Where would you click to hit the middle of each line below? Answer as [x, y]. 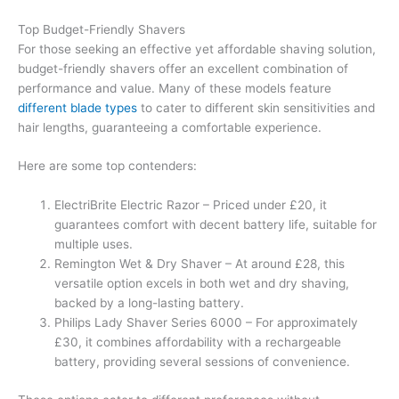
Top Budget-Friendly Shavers [102, 29]
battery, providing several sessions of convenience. [203, 362]
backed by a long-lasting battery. [150, 303]
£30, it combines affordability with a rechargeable [198, 342]
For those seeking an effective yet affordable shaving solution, [197, 49]
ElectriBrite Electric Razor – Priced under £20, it [191, 205]
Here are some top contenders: [107, 166]
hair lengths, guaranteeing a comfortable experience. [170, 127]
